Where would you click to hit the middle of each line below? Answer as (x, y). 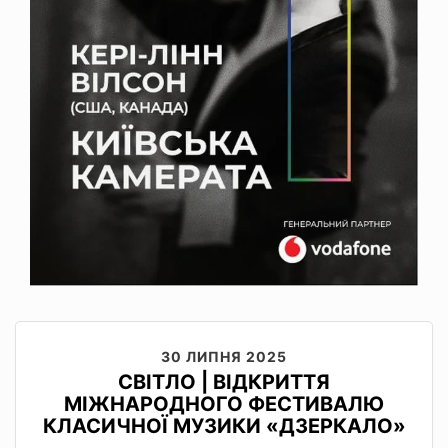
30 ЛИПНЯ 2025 (224, 356)
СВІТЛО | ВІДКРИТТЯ (224, 381)
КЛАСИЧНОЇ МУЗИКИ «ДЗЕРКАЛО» (224, 425)
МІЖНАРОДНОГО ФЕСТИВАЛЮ (224, 403)
